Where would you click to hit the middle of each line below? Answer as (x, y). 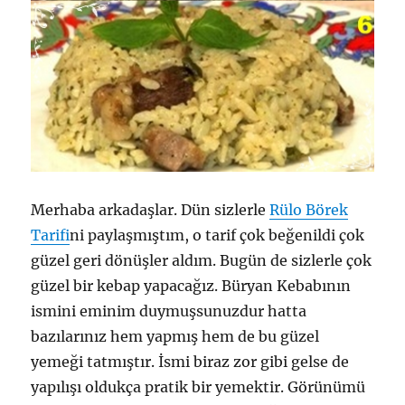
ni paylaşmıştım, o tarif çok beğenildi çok (217, 235)
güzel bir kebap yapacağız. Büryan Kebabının (191, 286)
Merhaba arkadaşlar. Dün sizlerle (151, 210)
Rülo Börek (309, 210)
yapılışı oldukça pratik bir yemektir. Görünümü (198, 387)
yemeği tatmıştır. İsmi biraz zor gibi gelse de (190, 362)
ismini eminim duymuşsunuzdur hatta (169, 311)
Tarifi (51, 235)
